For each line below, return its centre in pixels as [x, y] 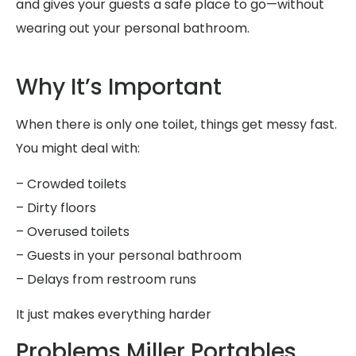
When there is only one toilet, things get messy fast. [176, 125]
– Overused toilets [73, 231]
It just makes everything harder [114, 315]
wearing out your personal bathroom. [133, 29]
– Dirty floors [56, 207]
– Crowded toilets [71, 184]
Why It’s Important [119, 87]
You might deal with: [78, 149]
